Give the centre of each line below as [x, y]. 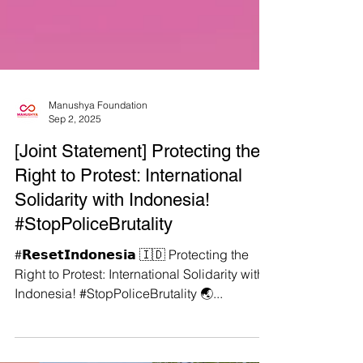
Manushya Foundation [98, 134]
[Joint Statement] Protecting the [137, 180]
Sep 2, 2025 [75, 148]
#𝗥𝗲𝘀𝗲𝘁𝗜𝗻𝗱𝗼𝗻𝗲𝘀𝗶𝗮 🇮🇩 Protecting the [132, 284]
